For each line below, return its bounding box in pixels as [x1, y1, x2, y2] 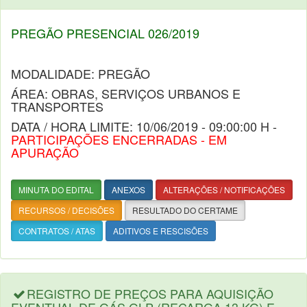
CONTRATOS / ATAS [19, 225, 95, 236]
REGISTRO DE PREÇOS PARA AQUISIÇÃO [27, 284, 274, 302]
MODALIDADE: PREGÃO [11, 64, 150, 82]
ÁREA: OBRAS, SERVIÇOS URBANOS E [11, 84, 241, 102]
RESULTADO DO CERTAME [132, 204, 238, 216]
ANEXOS [112, 184, 145, 195]
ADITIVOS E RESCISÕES [113, 225, 208, 236]
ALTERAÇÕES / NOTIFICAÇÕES [163, 184, 285, 195]
